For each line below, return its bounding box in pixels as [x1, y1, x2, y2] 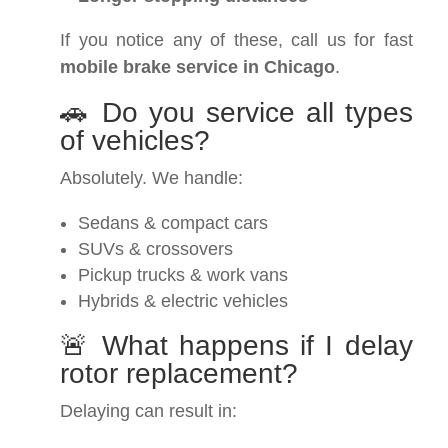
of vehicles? [60, 125, 210, 157]
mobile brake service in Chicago [60, 57, 335, 78]
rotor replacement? [60, 358, 298, 390]
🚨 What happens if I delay [60, 330, 413, 362]
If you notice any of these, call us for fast [60, 30, 413, 51]
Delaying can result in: [60, 401, 237, 422]
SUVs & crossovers [78, 239, 233, 260]
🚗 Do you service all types [60, 97, 413, 129]
